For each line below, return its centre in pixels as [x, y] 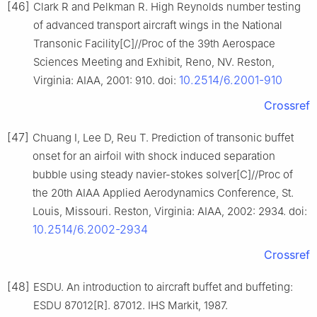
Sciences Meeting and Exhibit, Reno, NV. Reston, [154, 62]
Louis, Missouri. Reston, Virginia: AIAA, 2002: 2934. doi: [170, 212]
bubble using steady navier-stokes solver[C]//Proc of [163, 175]
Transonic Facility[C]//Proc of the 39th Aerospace [154, 44]
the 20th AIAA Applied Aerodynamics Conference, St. [163, 193]
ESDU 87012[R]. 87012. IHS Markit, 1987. [131, 306]
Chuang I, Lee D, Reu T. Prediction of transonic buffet [163, 138]
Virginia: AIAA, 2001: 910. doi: [106, 81]
